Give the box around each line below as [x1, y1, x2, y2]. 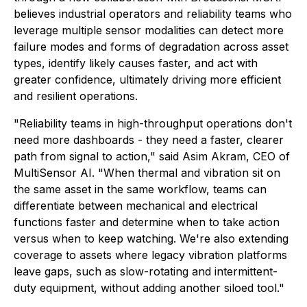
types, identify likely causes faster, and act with [14, 56, 258, 70]
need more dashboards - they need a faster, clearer [14, 133, 284, 147]
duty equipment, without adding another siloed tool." [14, 281, 284, 295]
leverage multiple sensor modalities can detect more [14, 23, 284, 37]
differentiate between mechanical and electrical [14, 199, 258, 212]
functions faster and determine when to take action [14, 215, 280, 229]
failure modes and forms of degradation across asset [14, 40, 288, 53]
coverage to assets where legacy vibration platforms [14, 248, 287, 262]
